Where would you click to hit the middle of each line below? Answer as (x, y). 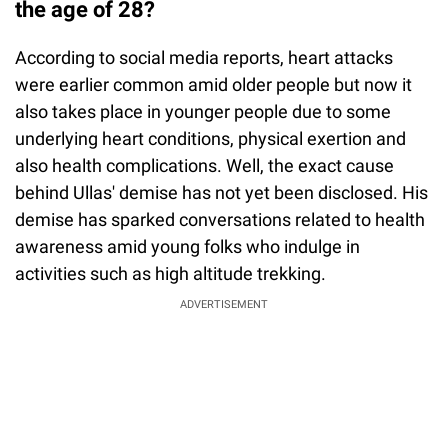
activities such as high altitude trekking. (170, 274)
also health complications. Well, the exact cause (204, 166)
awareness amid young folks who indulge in (187, 247)
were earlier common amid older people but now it (213, 85)
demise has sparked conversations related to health (220, 220)
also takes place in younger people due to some (203, 112)
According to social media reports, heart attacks (204, 58)
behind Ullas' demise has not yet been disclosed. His (221, 193)
